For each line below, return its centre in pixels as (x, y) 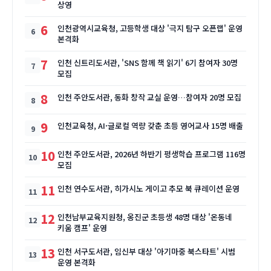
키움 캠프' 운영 (82, 228)
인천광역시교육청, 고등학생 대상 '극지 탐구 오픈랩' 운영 (150, 28)
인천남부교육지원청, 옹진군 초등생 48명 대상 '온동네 (145, 217)
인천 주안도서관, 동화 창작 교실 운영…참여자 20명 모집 (149, 97)
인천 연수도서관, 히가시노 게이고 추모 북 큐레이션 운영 (149, 189)
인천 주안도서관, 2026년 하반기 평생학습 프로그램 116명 (152, 154)
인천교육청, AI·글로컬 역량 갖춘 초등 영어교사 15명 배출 (150, 126)
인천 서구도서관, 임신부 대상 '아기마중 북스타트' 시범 (146, 252)
